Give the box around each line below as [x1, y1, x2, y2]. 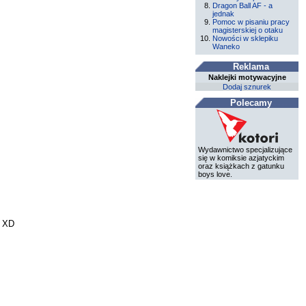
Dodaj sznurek [223, 83, 272, 92]
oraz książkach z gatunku [198, 162, 284, 171]
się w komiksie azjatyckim [198, 154, 284, 163]
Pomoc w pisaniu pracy [212, 18, 290, 27]
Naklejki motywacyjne [208, 73, 286, 82]
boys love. [198, 170, 232, 179]
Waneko [212, 42, 240, 51]
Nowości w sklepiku [212, 34, 279, 43]
